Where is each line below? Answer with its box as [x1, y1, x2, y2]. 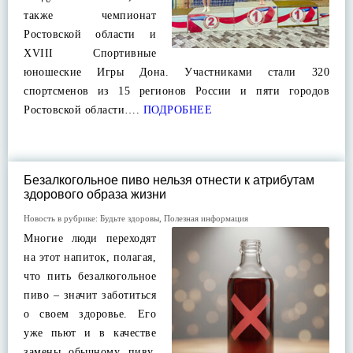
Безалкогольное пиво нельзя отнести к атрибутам [24, 173, 314, 187]
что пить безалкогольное [24, 270, 156, 282]
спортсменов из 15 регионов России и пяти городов [24, 85, 329, 97]
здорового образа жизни [24, 188, 166, 201]
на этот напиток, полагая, [24, 251, 156, 263]
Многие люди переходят [24, 232, 156, 244]
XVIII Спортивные [24, 47, 156, 59]
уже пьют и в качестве [24, 327, 156, 339]
